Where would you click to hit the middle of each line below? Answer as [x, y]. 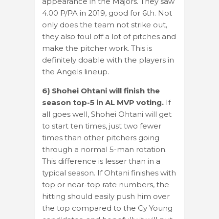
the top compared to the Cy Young [107, 208]
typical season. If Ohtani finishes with [109, 173]
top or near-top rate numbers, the [106, 184]
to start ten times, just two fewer [102, 126]
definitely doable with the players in [108, 60]
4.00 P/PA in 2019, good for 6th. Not [107, 13]
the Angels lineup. [76, 71]
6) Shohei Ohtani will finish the [101, 90]
